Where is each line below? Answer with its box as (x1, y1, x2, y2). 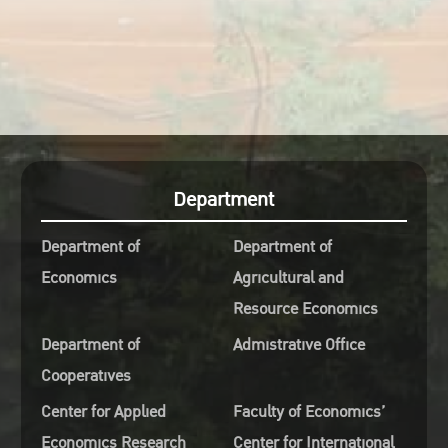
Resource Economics (232, 296, 378, 322)
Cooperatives (40, 363, 131, 389)
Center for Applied (40, 399, 166, 425)
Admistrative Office (232, 332, 365, 358)
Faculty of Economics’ (232, 399, 385, 425)
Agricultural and (232, 265, 344, 291)
